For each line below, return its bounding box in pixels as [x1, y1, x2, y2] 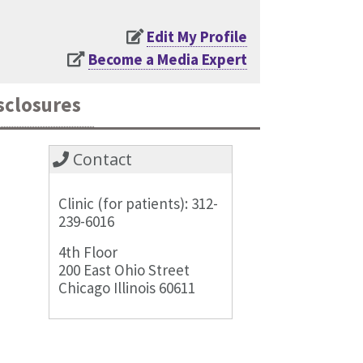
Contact [69, 147, 133, 170]
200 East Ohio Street [58, 259, 190, 280]
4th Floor [58, 241, 118, 262]
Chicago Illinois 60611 [58, 277, 196, 297]
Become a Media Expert [88, 49, 247, 69]
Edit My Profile [147, 26, 247, 46]
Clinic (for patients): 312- [58, 193, 219, 213]
